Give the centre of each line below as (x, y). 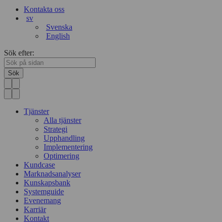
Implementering (68, 147)
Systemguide (44, 192)
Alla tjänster (62, 120)
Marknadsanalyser (52, 174)
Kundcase (39, 165)
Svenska (59, 27)
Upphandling (64, 138)
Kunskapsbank (47, 183)
